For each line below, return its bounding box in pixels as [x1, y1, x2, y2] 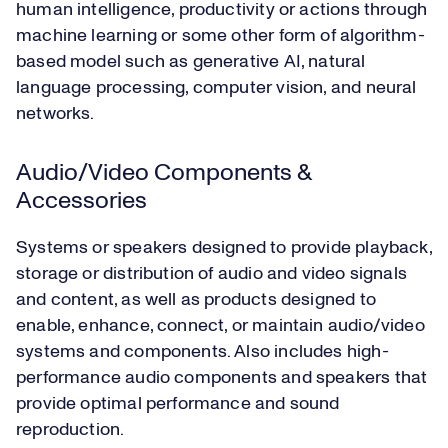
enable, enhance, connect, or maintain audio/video [16, 317, 425, 336]
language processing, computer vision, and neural [16, 79, 417, 98]
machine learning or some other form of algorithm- [16, 27, 425, 46]
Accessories [16, 189, 147, 214]
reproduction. [16, 421, 128, 440]
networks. [16, 105, 95, 124]
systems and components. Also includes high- [16, 343, 389, 362]
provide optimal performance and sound [16, 395, 340, 414]
